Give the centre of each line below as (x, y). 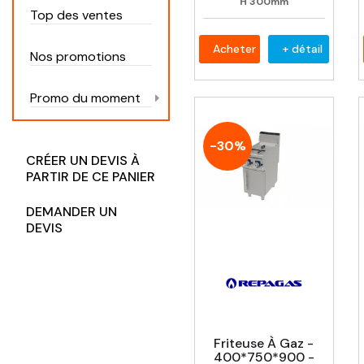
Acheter (234, 49)
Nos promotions (78, 57)
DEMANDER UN (71, 212)
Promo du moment (85, 98)
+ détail (302, 49)
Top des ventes (76, 15)
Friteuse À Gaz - (264, 343)
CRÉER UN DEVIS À (83, 161)
